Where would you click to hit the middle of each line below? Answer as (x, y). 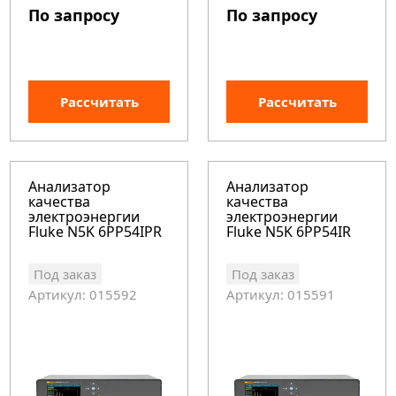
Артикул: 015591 (281, 294)
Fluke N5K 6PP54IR (289, 232)
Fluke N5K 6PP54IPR (95, 232)
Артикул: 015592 (83, 294)
